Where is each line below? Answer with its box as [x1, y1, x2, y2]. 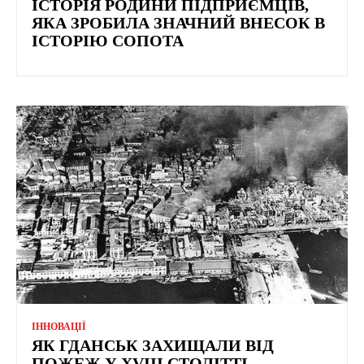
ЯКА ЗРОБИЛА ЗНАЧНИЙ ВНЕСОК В [32, 13, 325, 32]
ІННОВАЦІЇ [32, 321, 86, 333]
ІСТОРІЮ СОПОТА [32, 31, 184, 50]
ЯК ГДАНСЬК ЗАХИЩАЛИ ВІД [32, 336, 274, 355]
